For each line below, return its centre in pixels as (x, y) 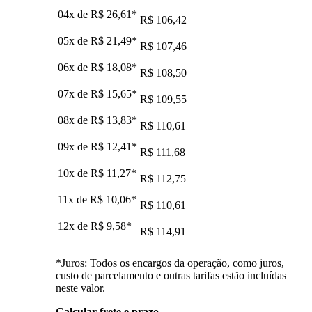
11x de (74, 199)
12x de (74, 226)
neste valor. (80, 288)
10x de (74, 173)
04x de (74, 14)
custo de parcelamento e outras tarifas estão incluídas (171, 275)
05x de (74, 40)
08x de (74, 120)
